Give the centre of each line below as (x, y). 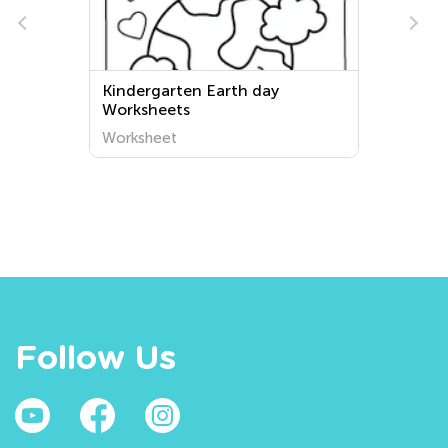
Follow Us (95, 359)
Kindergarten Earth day (191, 90)
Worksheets (146, 109)
